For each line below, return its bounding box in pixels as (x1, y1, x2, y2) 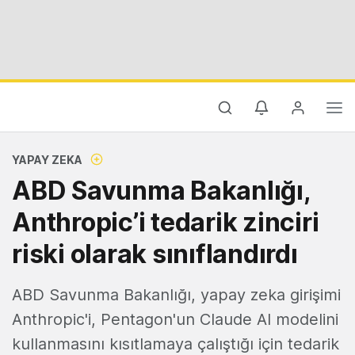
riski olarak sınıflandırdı (12, 239, 298, 269)
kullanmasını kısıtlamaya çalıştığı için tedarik (12, 334, 339, 353)
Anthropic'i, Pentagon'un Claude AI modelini (12, 310, 338, 329)
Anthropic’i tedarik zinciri (12, 207, 319, 238)
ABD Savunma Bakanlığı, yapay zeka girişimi (12, 285, 341, 304)
